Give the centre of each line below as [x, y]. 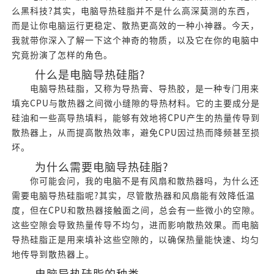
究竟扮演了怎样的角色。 [62, 55]
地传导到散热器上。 [53, 255]
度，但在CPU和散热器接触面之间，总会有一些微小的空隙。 [135, 211]
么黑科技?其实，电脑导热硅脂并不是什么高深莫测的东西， [133, 11]
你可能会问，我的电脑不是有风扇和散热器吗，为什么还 [135, 181]
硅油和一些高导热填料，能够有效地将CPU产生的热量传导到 [135, 118]
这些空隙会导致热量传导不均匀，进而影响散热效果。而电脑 [135, 225]
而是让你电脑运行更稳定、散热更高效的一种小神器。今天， [135, 26]
